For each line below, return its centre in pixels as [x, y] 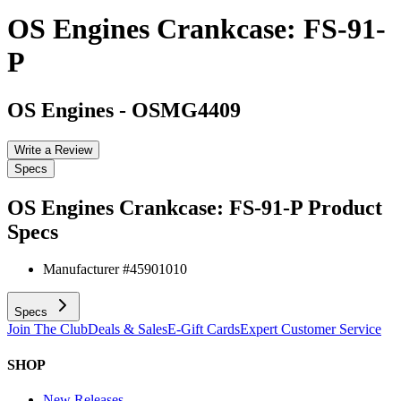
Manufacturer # [86, 269]
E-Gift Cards [204, 329]
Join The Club [47, 329]
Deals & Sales [128, 329]
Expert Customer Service [311, 329]
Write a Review [53, 149]
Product [345, 207]
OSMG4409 [186, 110]
